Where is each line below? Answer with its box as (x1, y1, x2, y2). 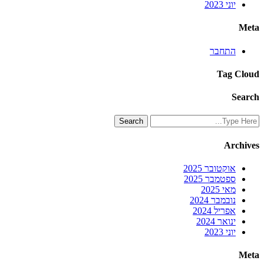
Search (232, 92, 259, 103)
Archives (224, 140, 259, 150)
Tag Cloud (217, 68, 259, 79)
